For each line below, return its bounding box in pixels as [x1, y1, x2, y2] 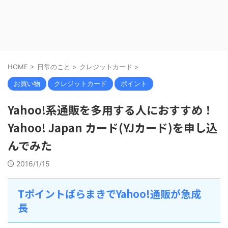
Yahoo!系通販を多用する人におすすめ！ [8, 101, 214, 118]
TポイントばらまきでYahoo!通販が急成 [18, 186, 201, 201]
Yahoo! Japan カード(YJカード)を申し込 [8, 119, 217, 135]
